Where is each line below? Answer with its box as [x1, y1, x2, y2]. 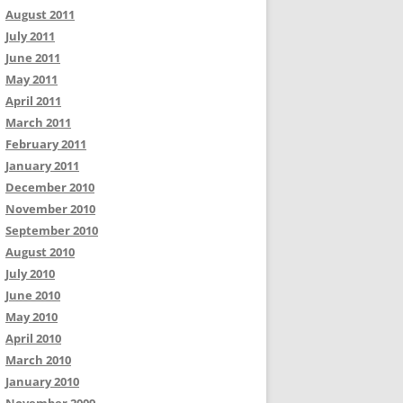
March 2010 [5, 352, 71, 368]
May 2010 [5, 309, 58, 325]
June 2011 [5, 49, 60, 66]
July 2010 [5, 265, 55, 282]
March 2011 [5, 114, 71, 130]
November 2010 [5, 201, 95, 217]
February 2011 [5, 136, 86, 152]
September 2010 [5, 222, 98, 238]
